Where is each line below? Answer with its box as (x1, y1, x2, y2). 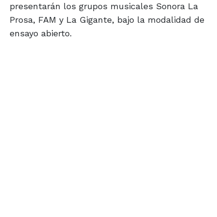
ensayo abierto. (10, 28, 72, 39)
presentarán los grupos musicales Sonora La (10, 1, 198, 12)
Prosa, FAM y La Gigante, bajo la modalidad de (10, 15, 204, 25)
